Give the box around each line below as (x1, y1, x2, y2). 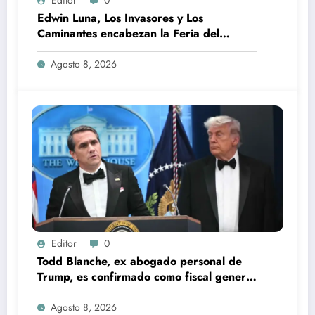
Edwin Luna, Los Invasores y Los (37, 9, 203, 26)
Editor (51, 236, 77, 250)
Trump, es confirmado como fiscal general (37, 268, 255, 285)
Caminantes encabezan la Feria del (37, 25, 219, 41)
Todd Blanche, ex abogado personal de (37, 252, 242, 269)
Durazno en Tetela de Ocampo (37, 40, 195, 57)
